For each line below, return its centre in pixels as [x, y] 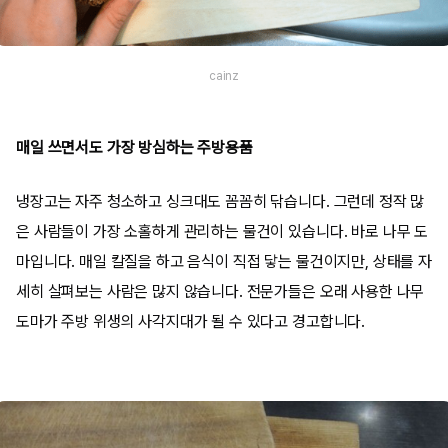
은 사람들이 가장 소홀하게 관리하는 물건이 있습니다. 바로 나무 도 [222, 231]
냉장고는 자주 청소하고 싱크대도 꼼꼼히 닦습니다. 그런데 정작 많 [220, 201]
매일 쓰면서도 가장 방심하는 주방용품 [134, 147]
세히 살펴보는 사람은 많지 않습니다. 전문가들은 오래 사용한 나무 [220, 291]
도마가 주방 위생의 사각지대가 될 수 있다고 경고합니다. [191, 321]
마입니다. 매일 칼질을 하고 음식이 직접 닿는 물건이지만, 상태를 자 [224, 261]
